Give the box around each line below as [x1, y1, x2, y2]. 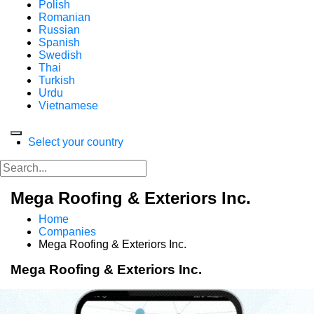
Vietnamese [39, 100, 98, 111]
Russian [39, 24, 80, 36]
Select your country [28, 136, 123, 148]
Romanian [39, 11, 90, 23]
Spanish [39, 36, 80, 48]
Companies [39, 226, 96, 238]
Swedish [39, 49, 82, 61]
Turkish [39, 74, 75, 86]
